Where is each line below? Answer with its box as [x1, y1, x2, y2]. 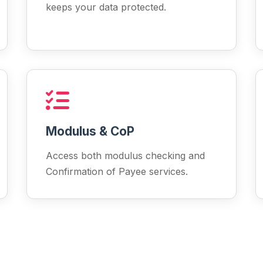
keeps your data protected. [46, 1, 167, 13]
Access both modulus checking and [46, 150, 205, 161]
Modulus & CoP [46, 124, 135, 139]
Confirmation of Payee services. [46, 166, 188, 177]
